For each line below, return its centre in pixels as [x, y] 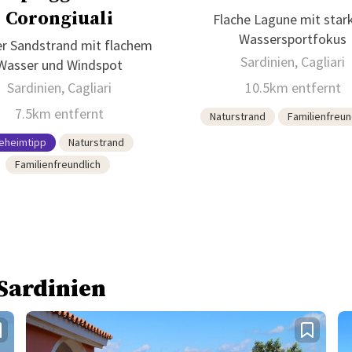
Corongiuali [59, 18]
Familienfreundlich [57, 164]
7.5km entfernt [59, 113]
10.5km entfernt [293, 87]
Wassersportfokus [293, 38]
